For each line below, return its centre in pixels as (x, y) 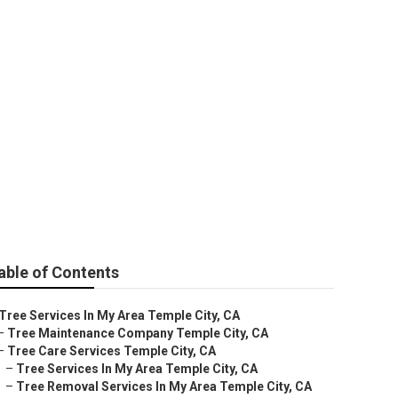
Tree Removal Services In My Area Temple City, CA (164, 386)
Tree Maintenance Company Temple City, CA (138, 333)
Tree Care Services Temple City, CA (111, 351)
